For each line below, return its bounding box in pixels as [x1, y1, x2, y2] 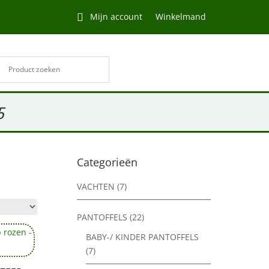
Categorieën [77, 155, 138, 170]
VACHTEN [77, 181, 115, 193]
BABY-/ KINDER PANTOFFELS [86, 231, 199, 243]
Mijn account [89, 11, 142, 22]
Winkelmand [155, 11, 206, 22]
